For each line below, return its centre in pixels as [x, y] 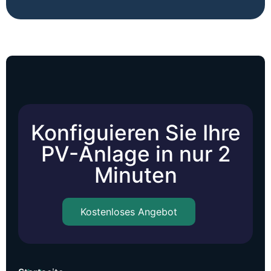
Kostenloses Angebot [129, 211]
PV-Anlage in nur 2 [135, 153]
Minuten [135, 175]
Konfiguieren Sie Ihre [135, 132]
